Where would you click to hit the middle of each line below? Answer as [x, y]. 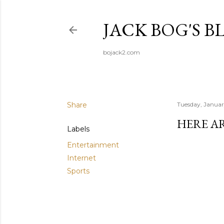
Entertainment [93, 145]
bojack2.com [121, 52]
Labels [78, 129]
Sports [78, 171]
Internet [81, 158]
